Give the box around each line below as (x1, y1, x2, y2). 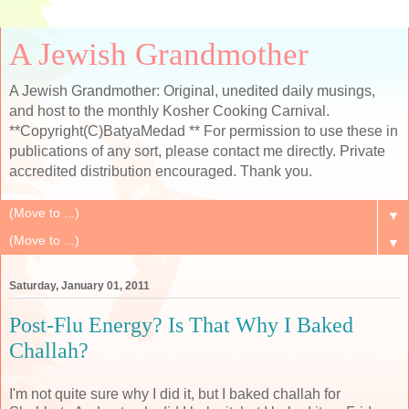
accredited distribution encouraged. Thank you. (9, 163, 312, 179)
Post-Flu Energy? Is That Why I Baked (9, 312, 353, 338)
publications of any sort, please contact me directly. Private (9, 143, 385, 159)
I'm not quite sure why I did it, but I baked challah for (9, 385, 341, 402)
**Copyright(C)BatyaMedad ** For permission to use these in (9, 123, 398, 139)
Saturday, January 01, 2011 (9, 279, 150, 293)
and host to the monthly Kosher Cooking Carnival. (9, 103, 330, 119)
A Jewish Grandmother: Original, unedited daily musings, (9, 83, 375, 99)
